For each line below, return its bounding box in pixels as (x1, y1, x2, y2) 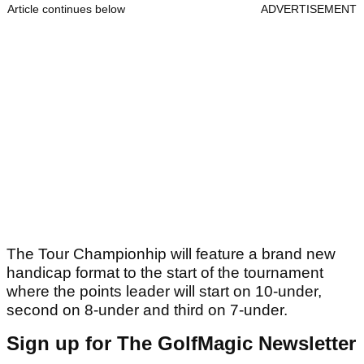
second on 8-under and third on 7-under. (6, 301, 288, 319)
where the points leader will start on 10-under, (6, 283, 322, 301)
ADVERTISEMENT (261, 2, 357, 16)
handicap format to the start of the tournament (6, 264, 323, 282)
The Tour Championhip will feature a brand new (6, 245, 336, 263)
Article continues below (7, 2, 125, 16)
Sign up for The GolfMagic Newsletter (6, 332, 356, 355)
